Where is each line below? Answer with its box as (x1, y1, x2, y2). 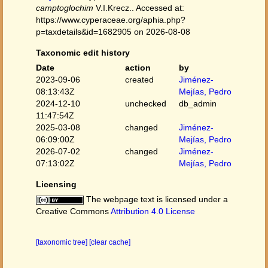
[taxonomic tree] (36, 238, 89, 246)
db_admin (178, 99, 217, 108)
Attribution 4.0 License (111, 206, 195, 216)
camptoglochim (36, 3, 93, 13)
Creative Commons (36, 206, 111, 216)
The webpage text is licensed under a (84, 194, 228, 204)
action (125, 63, 151, 72)
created (125, 75, 154, 84)
